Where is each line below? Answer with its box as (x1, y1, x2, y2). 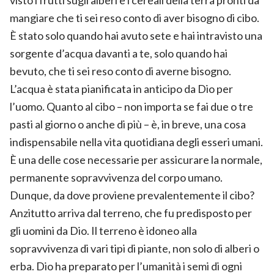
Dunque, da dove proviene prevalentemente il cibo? (10, 188, 254, 202)
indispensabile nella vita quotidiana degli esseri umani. (10, 135, 263, 149)
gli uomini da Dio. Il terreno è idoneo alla (10, 223, 197, 237)
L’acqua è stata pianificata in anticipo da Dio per (10, 81, 233, 95)
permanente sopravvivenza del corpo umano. (10, 170, 223, 184)
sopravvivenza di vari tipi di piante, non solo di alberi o (10, 241, 259, 255)
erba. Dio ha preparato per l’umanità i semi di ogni (10, 259, 242, 273)
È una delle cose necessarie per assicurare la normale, (10, 152, 262, 166)
